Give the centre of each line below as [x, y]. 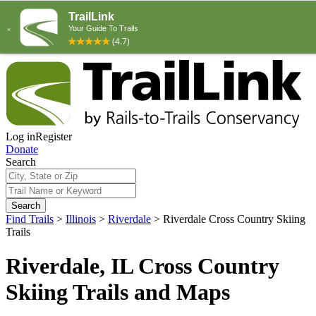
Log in [20, 136]
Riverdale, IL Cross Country [142, 266]
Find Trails [30, 219]
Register [54, 136]
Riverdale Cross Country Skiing [234, 219]
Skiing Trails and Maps [118, 292]
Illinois [81, 219]
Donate [22, 149]
